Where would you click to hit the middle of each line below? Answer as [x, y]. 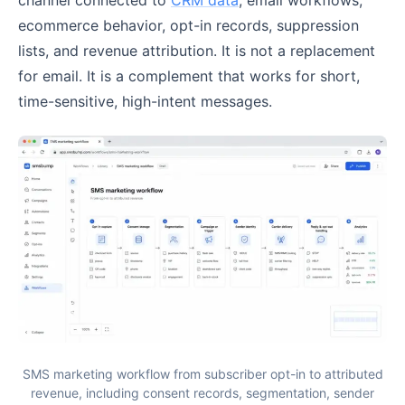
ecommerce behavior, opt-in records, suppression [188, 25]
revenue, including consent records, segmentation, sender [202, 393]
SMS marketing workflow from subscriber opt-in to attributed [202, 374]
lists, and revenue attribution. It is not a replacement [197, 50]
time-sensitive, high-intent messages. [145, 101]
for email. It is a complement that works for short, [189, 75]
